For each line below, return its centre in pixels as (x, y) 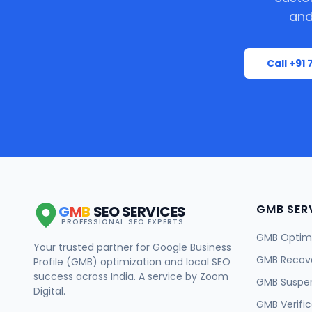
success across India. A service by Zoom (131, 277)
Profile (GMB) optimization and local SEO (132, 262)
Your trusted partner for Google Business (132, 248)
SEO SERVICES (139, 212)
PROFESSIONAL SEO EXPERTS (123, 222)
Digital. (49, 291)
